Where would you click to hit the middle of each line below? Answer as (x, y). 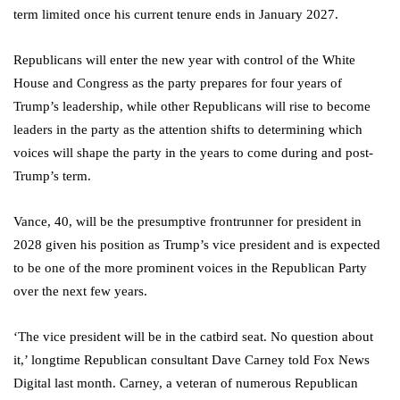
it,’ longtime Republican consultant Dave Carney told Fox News (192, 360)
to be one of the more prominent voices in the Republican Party (190, 268)
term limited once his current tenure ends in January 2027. (178, 15)
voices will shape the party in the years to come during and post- (193, 153)
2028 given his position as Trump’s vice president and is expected (197, 245)
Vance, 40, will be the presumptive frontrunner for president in (187, 222)
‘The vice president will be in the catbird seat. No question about (193, 337)
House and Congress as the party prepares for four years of (178, 83)
